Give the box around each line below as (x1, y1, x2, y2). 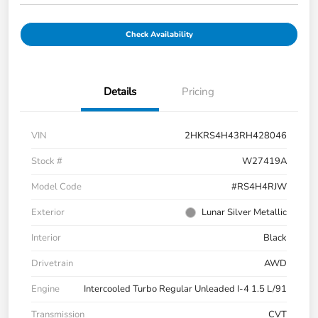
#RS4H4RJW (231, 180, 287, 194)
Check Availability (125, 29, 193, 40)
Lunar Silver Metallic (202, 206, 287, 219)
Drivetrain (31, 257, 73, 270)
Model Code (31, 180, 82, 194)
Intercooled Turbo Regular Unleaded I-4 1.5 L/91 (84, 283, 287, 296)
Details (104, 84, 136, 99)
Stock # (31, 155, 62, 168)
